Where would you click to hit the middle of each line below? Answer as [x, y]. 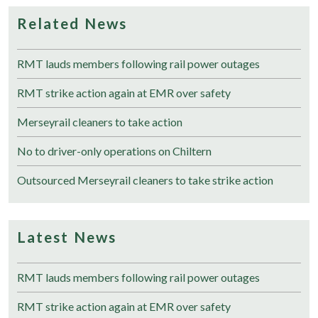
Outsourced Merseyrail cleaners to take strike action [145, 180]
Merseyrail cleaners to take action [100, 121]
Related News [72, 23]
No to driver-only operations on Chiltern [114, 150]
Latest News [67, 236]
